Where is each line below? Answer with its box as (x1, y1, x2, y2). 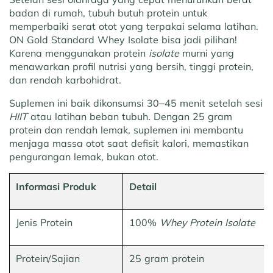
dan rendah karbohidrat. (9, 74, 121, 87)
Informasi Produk (16, 180, 96, 193)
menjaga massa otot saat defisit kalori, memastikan (9, 137, 249, 150)
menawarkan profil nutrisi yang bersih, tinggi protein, (9, 60, 253, 73)
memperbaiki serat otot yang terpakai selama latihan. (9, 20, 258, 33)
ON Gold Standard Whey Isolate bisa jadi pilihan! (9, 34, 237, 46)
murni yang (179, 47, 234, 60)
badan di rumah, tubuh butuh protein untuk (9, 7, 207, 19)
